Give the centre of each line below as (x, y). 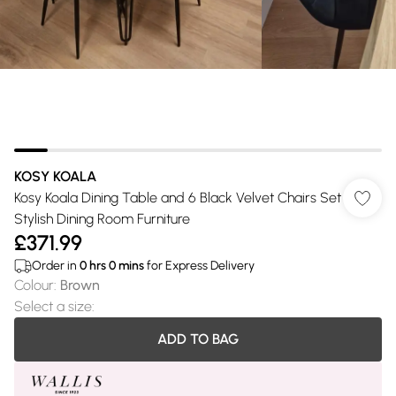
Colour (34, 285)
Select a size (53, 306)
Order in (56, 266)
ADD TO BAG (198, 339)
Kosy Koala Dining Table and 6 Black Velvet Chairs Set (178, 198)
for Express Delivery (199, 266)
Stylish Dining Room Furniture (102, 219)
